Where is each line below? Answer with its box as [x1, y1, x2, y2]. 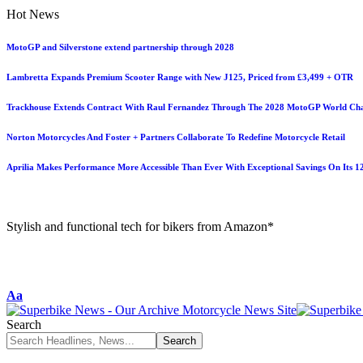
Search [6, 317, 41, 331]
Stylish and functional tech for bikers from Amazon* [6, 219, 274, 233]
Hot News [6, 7, 59, 21]
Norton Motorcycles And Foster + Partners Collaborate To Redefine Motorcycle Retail [6, 131, 345, 142]
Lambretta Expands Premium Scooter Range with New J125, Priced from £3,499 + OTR [6, 71, 353, 82]
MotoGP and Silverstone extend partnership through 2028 [6, 41, 234, 52]
